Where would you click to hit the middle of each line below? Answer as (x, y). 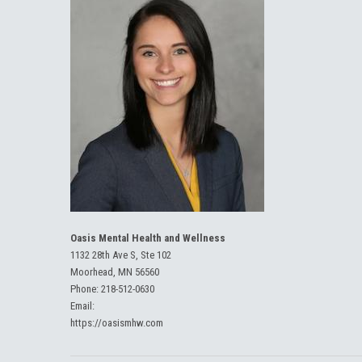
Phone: (86, 289)
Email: (82, 306)
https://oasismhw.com (117, 323)
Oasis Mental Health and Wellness (148, 238)
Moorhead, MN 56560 (115, 272)
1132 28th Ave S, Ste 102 (121, 255)
